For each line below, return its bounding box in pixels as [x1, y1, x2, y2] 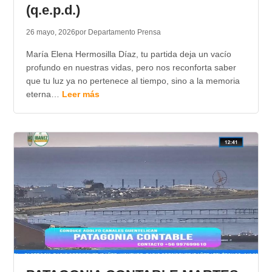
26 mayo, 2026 [25, 28, 75, 37]
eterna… [25, 89, 62, 100]
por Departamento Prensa [75, 28, 161, 37]
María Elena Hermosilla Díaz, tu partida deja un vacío [25, 49, 231, 59]
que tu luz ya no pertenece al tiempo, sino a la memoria [25, 76, 240, 86]
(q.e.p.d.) [25, 2, 80, 18]
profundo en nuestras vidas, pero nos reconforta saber [25, 63, 236, 73]
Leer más [61, 89, 100, 100]
